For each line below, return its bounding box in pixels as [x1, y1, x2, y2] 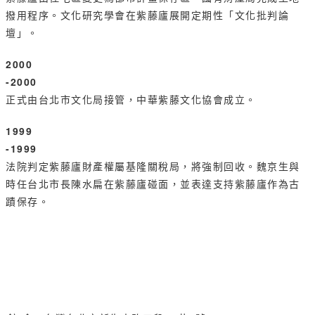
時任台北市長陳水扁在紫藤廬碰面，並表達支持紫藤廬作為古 [6, 176, 300, 191]
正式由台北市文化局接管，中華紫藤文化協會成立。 [6, 92, 257, 106]
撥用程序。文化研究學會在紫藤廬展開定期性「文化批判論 [6, 8, 289, 22]
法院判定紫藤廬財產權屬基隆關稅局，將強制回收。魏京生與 [6, 159, 300, 173]
